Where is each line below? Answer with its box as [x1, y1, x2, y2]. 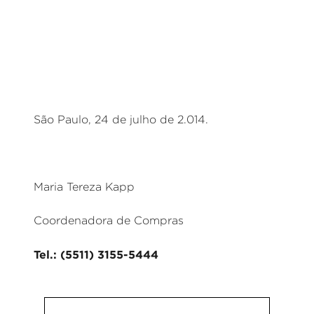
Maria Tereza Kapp [34, 181, 135, 193]
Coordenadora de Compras [34, 214, 184, 226]
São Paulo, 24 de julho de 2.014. [34, 114, 208, 125]
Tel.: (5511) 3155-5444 [34, 248, 158, 261]
